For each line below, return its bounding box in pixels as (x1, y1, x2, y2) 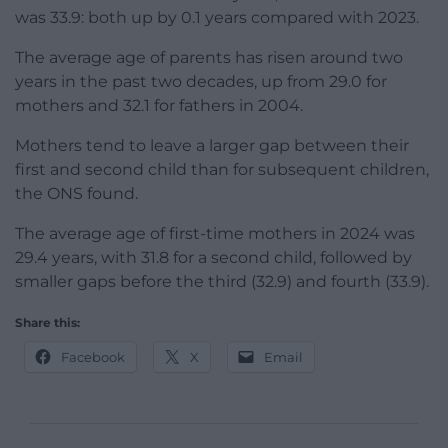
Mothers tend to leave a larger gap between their (15, 136, 409, 156)
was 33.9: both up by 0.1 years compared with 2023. (15, 8, 419, 28)
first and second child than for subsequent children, (15, 160, 429, 180)
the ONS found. (15, 184, 138, 204)
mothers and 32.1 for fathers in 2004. (15, 96, 303, 116)
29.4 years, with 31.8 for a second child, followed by (15, 248, 412, 268)
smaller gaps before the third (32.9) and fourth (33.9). (15, 272, 429, 292)
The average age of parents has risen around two (15, 48, 403, 68)
